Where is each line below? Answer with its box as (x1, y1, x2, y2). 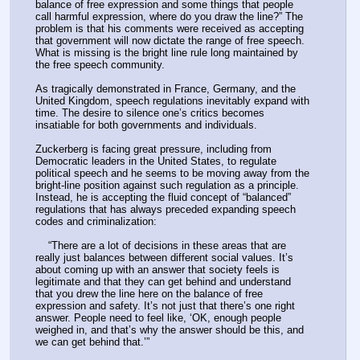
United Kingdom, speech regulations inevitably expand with (35, 95, 309, 108)
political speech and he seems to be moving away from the (35, 167, 309, 180)
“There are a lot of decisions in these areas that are (35, 239, 48, 252)
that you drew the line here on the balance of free (35, 288, 263, 301)
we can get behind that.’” (35, 336, 149, 349)
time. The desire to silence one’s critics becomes (35, 107, 264, 120)
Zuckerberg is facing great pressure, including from (35, 143, 272, 156)
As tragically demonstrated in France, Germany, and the (35, 83, 296, 96)
